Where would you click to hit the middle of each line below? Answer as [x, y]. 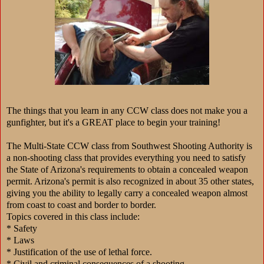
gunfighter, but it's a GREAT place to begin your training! [113, 122]
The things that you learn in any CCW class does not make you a [127, 110]
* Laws [20, 240]
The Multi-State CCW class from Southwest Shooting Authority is [129, 146]
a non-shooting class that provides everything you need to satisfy [126, 157]
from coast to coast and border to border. [81, 204]
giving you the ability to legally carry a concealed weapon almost [127, 193]
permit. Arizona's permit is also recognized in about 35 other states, [130, 181]
